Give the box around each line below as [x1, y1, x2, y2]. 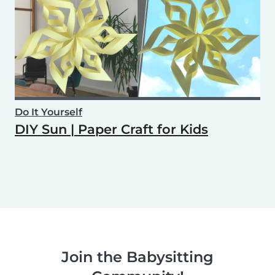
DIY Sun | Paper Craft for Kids [15, 121, 208, 137]
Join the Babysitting [61, 247, 214, 266]
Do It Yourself [15, 106, 82, 118]
